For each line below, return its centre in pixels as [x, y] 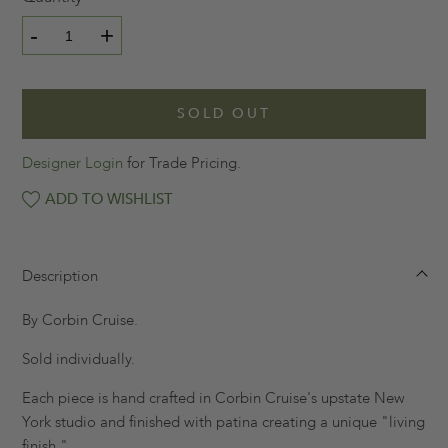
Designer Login [72, 163]
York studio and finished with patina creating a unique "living [223, 422]
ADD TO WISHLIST [109, 199]
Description [60, 276]
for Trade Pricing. [182, 163]
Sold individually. [78, 359]
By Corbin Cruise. [80, 320]
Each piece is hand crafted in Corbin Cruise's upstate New [213, 398]
